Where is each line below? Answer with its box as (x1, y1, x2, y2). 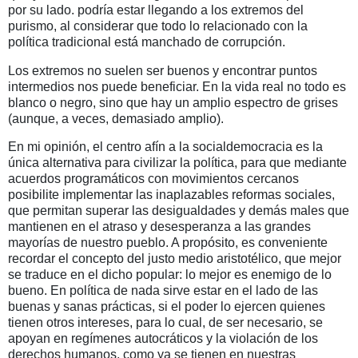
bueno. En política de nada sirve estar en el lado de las (8, 284, 318, 298)
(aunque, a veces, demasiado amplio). (8, 111, 224, 125)
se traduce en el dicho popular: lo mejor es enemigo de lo (8, 268, 332, 282)
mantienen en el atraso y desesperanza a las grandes (8, 220, 311, 234)
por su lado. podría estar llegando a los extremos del (8, 2, 304, 17)
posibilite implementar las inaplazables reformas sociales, (8, 188, 335, 202)
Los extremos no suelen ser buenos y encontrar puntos (8, 63, 317, 78)
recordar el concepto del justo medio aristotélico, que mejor (8, 252, 341, 266)
